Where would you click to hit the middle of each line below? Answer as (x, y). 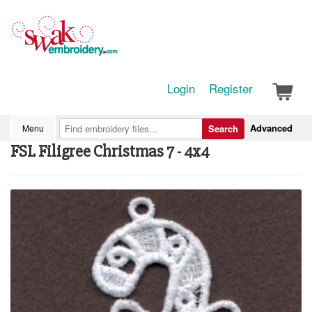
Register (231, 88)
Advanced (271, 128)
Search (223, 128)
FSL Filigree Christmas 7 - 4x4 (110, 151)
